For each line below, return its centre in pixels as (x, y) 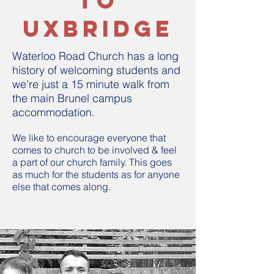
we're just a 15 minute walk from (91, 84)
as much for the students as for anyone (96, 174)
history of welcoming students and (96, 70)
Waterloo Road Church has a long (95, 56)
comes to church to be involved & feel (94, 150)
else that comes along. (63, 187)
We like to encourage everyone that (89, 138)
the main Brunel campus (72, 98)
